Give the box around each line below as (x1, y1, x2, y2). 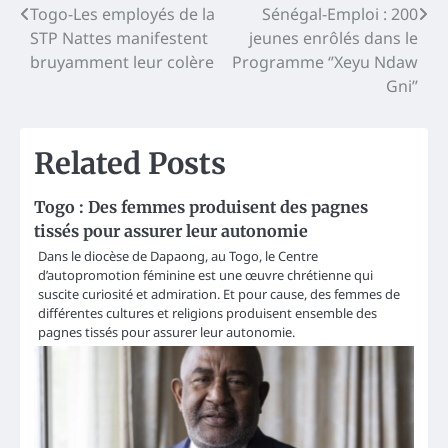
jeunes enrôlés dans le (249, 27, 418, 50)
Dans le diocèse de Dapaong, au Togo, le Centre (38, 247, 318, 266)
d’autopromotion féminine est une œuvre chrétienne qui (38, 266, 373, 285)
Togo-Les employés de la (30, 3, 215, 26)
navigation (19, 39, 146, 71)
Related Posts (34, 145, 226, 183)
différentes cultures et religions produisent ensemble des (38, 304, 377, 323)
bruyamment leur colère (30, 51, 214, 74)
